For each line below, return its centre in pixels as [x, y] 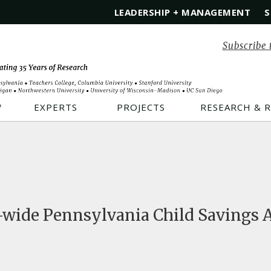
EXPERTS [55, 107]
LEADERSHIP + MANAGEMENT [182, 12]
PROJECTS [141, 107]
